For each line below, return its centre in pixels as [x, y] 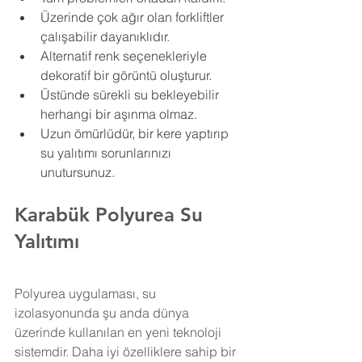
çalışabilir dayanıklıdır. [105, 36]
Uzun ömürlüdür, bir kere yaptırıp [136, 133]
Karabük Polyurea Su [112, 214]
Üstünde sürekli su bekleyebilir [131, 94]
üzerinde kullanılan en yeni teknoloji [120, 332]
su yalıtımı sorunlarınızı [107, 152]
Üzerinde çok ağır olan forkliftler [134, 17]
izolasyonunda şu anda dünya [103, 312]
